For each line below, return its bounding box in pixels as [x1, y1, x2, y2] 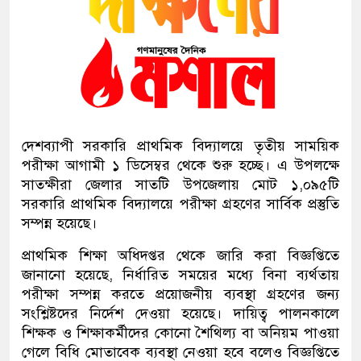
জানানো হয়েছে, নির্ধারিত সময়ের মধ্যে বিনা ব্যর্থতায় [22, 266, 339, 284]
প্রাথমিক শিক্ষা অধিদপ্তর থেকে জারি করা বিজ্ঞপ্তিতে [22, 247, 339, 265]
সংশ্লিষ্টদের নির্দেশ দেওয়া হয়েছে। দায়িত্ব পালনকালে [22, 305, 339, 323]
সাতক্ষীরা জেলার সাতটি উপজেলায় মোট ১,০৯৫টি [22, 176, 339, 194]
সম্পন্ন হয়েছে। [22, 214, 97, 233]
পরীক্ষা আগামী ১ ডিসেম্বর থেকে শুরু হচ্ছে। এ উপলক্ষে [22, 156, 339, 175]
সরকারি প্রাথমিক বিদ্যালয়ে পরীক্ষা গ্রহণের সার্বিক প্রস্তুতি [22, 195, 339, 214]
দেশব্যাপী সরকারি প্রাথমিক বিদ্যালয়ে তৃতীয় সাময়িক [22, 137, 339, 156]
